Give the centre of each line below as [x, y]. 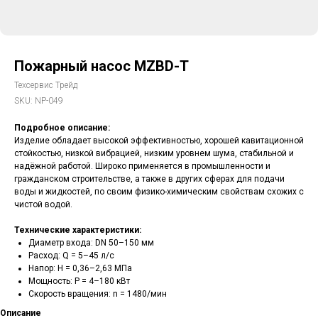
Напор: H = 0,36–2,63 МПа [80, 268]
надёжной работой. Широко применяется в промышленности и [142, 166]
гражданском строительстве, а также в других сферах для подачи [149, 179]
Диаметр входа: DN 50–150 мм [91, 243]
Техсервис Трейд [46, 85]
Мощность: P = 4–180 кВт [79, 281]
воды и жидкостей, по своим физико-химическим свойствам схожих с [159, 192]
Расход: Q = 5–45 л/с [71, 256]
